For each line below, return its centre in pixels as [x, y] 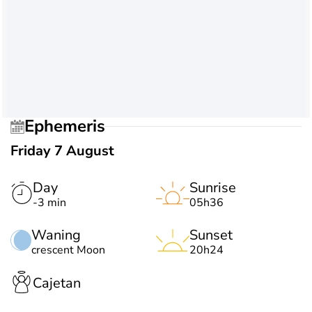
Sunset [211, 235]
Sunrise [213, 187]
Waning [56, 235]
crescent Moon [68, 250]
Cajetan [57, 283]
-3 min [49, 202]
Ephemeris [70, 126]
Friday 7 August [62, 150]
